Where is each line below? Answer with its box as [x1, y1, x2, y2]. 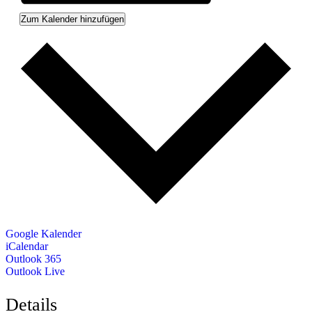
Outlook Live [6, 265, 65, 277]
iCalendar [6, 240, 48, 252]
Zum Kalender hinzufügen [21, 14, 124, 25]
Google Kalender [6, 227, 81, 240]
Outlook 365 [6, 252, 61, 265]
